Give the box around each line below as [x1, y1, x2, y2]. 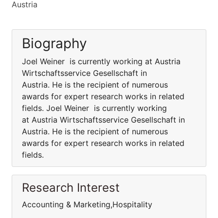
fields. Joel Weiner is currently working [22, 103, 167, 113]
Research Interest [22, 181, 120, 195]
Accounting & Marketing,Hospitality [22, 200, 152, 209]
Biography [22, 35, 87, 52]
